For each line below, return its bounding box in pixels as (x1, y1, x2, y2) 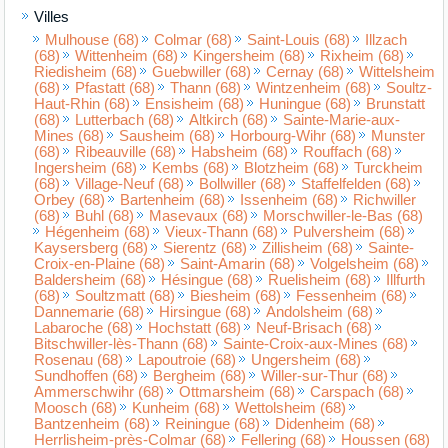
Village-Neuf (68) (75, 175, 185, 192)
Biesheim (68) (190, 287, 282, 304)
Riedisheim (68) (34, 63, 138, 80)
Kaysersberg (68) (34, 239, 149, 256)
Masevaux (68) (149, 207, 249, 224)
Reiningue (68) (165, 415, 261, 432)
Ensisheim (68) (145, 95, 245, 112)
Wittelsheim (359, 63, 436, 80)
